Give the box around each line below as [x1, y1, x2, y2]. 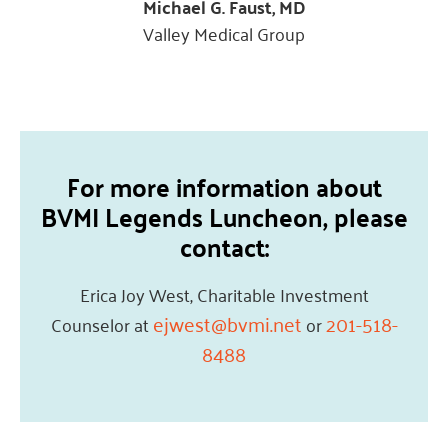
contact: [179, 222, 269, 269]
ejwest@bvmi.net [152, 304, 302, 341]
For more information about [66, 162, 382, 209]
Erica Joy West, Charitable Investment [79, 277, 369, 310]
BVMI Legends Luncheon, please [40, 192, 408, 239]
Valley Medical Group [143, 17, 305, 50]
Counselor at [50, 307, 153, 340]
